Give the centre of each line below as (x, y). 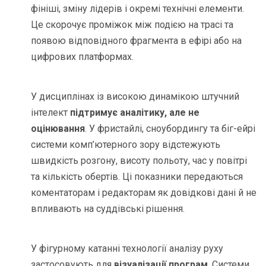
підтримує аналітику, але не (135, 113)
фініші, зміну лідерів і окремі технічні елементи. (138, 9)
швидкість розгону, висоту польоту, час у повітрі (139, 161)
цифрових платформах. (83, 57)
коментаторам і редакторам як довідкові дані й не (144, 193)
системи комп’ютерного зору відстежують (126, 145)
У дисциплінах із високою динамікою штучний (135, 97)
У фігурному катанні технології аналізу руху (127, 249)
